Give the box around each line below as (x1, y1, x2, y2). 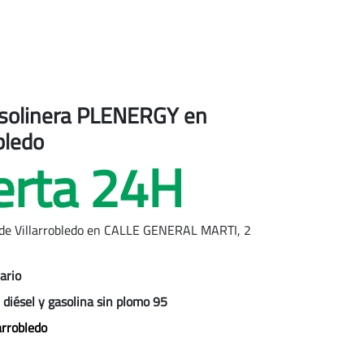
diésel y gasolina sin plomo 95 (2, 292, 167, 311)
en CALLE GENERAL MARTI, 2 (86, 220, 251, 240)
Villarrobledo (14, 220, 87, 240)
